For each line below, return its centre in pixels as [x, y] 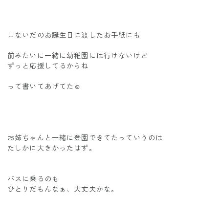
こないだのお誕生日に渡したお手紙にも [74, 35]
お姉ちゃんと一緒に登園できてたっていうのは [85, 138]
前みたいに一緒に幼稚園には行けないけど [78, 56]
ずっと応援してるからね [48, 66]
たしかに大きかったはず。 [52, 148]
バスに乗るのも [33, 179]
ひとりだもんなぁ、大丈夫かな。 [63, 189]
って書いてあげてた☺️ [44, 87]
